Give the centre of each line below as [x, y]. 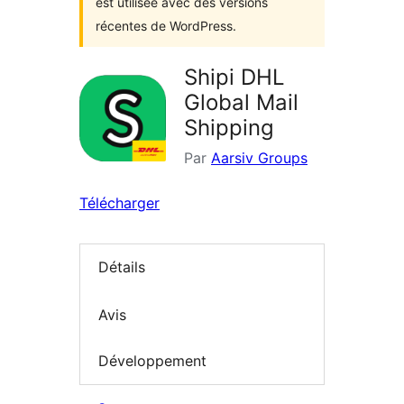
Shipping [229, 128]
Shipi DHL [234, 77]
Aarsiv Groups [259, 158]
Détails [122, 267]
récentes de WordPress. [166, 26]
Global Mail [241, 102]
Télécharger [119, 203]
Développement [152, 361]
